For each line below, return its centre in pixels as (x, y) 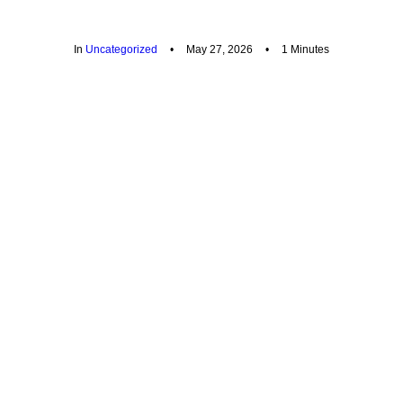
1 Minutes (305, 49)
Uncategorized (122, 49)
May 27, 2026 (219, 49)
